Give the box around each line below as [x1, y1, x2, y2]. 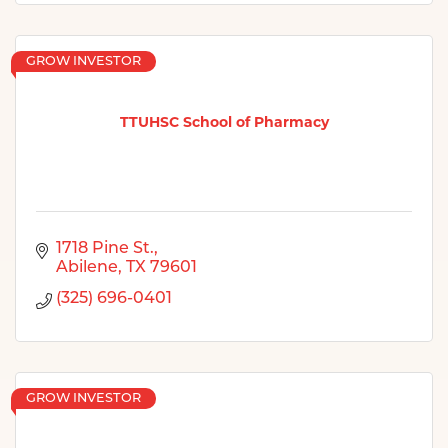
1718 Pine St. [56, 240, 154, 257]
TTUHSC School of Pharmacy [119, 113, 329, 132]
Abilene [56, 259, 118, 276]
